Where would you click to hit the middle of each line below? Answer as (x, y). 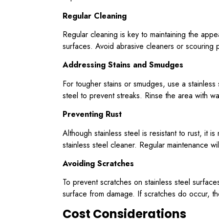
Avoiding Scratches (98, 163)
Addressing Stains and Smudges (123, 65)
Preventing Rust (92, 114)
